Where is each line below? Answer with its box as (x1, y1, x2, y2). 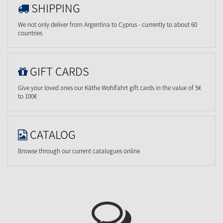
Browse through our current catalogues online (18, 146, 140, 155)
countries (18, 28, 42, 37)
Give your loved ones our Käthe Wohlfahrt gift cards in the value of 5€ (18, 83, 201, 92)
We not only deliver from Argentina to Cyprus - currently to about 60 (18, 19, 197, 29)
